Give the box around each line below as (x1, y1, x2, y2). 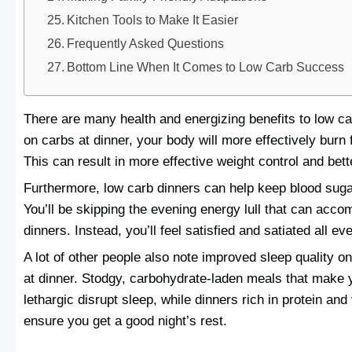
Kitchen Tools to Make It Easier (67, 12, 239, 27)
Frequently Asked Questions (67, 35, 225, 50)
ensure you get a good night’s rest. (24, 313, 227, 328)
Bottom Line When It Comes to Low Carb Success (67, 60, 345, 75)
